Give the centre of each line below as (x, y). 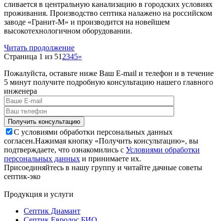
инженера (20, 91)
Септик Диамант (52, 211)
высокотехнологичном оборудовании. (68, 31)
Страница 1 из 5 (31, 56)
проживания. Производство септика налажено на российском (108, 13)
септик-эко (22, 176)
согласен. (19, 141)
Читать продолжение (39, 47)
